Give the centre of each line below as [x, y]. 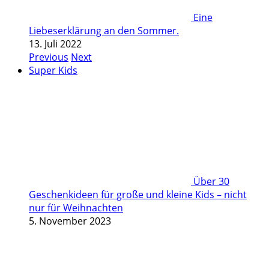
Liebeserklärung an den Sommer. [104, 31]
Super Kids [53, 70]
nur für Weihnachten [76, 208]
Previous [49, 57]
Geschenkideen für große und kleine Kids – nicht [138, 195]
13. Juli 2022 [55, 44]
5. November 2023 [70, 221]
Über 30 [211, 181]
